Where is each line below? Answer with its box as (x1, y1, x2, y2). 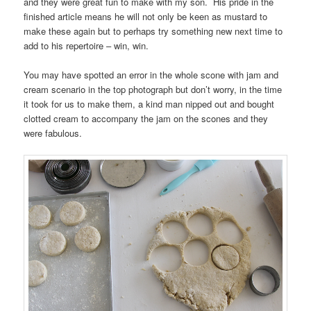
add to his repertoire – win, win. (24, 38, 149, 52)
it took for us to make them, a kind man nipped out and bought (24, 96, 275, 110)
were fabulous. (24, 126, 83, 140)
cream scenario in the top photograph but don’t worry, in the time (24, 82, 283, 96)
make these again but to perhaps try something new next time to (24, 24, 283, 37)
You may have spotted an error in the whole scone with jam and (24, 67, 279, 81)
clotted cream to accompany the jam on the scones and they (24, 111, 269, 125)
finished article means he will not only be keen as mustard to (24, 9, 268, 23)
